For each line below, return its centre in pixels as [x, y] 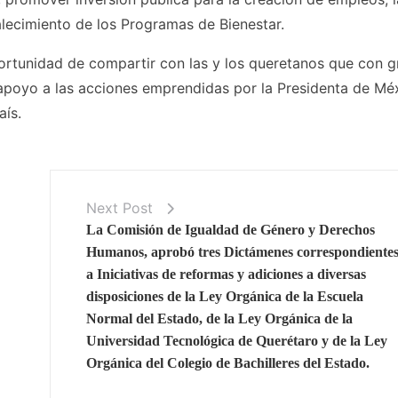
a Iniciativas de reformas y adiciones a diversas [227, 275]
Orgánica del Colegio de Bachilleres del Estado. [228, 363]
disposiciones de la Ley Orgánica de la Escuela [225, 297]
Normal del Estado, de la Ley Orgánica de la [220, 319]
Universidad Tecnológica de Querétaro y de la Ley [237, 341]
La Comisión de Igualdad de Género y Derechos [231, 230]
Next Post [120, 208]
